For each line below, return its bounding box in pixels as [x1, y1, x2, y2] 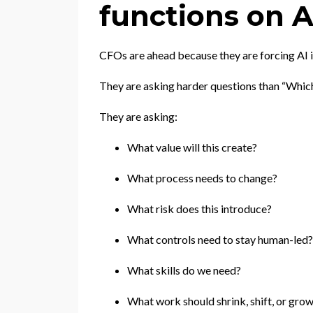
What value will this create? [127, 140, 257, 154]
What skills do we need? [127, 263, 241, 277]
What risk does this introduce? [127, 201, 272, 215]
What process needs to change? [127, 170, 277, 184]
